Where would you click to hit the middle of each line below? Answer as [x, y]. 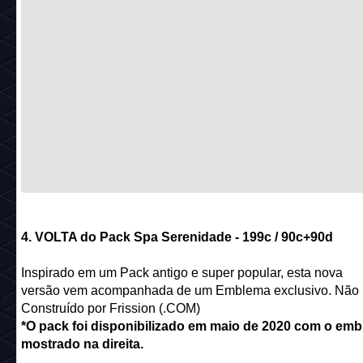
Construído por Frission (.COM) [110, 308]
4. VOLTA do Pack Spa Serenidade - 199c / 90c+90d [177, 237]
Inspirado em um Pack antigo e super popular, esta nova [181, 272]
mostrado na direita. [82, 344]
